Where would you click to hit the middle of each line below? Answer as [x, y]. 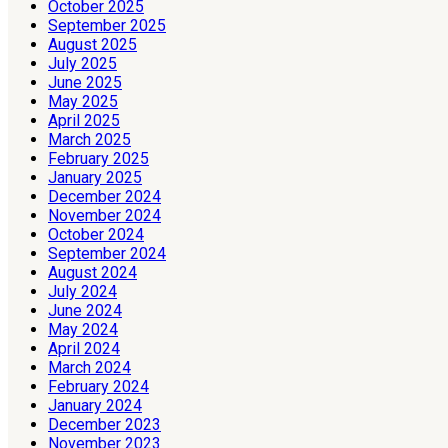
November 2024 [104, 215]
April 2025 [84, 120]
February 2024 [98, 386]
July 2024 [82, 291]
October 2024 [96, 234]
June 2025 [85, 82]
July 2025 [82, 63]
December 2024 [104, 196]
